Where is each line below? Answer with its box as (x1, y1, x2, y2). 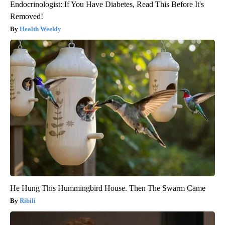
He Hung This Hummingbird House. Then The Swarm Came (10, 184, 205, 193)
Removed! (10, 12, 43, 21)
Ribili (20, 197, 36, 205)
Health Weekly (20, 25, 61, 33)
